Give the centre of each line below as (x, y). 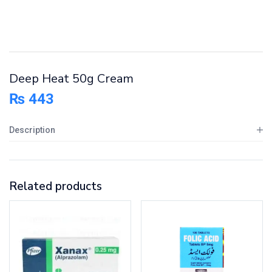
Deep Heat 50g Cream (71, 79)
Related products (56, 187)
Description (32, 130)
